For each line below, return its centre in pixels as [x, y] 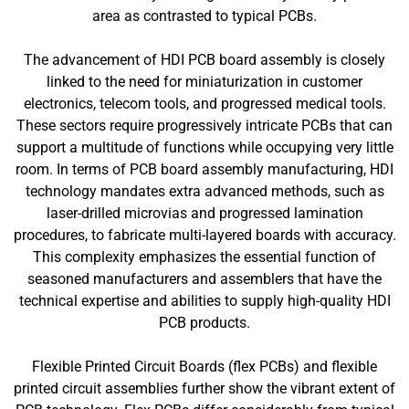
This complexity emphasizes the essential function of [204, 257]
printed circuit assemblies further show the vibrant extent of [204, 388]
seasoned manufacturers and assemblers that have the [204, 279]
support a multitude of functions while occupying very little [204, 147]
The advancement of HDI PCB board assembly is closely [204, 60]
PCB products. [204, 323]
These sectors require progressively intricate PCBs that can [204, 126]
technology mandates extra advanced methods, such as [204, 191]
